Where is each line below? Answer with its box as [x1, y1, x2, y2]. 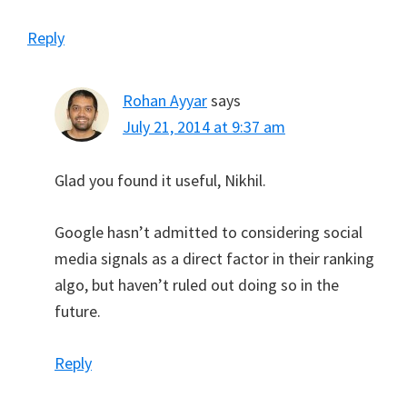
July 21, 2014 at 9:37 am [123, 116, 285, 138]
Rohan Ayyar [123, 90, 207, 112]
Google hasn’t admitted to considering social [55, 222, 362, 243]
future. [55, 301, 101, 323]
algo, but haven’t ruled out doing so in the [55, 274, 339, 296]
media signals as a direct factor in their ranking [55, 248, 374, 270]
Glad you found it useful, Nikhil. [55, 170, 266, 192]
